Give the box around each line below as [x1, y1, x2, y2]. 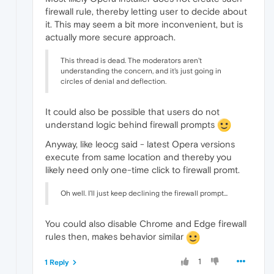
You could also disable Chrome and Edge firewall [45, 218, 246, 229]
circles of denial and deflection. [61, 76, 166, 86]
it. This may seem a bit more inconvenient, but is [45, 18, 243, 29]
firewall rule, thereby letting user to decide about [45, 6, 247, 17]
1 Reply [45, 258, 69, 267]
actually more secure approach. [45, 31, 176, 42]
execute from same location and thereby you [45, 152, 232, 163]
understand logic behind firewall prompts [45, 119, 217, 130]
